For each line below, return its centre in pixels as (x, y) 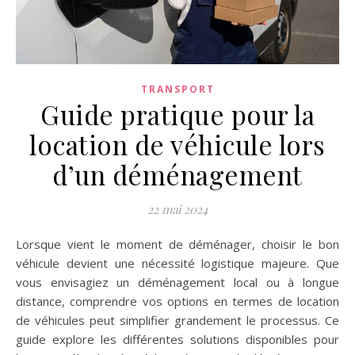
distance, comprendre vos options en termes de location (177, 302)
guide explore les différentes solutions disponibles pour (177, 340)
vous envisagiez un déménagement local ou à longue (177, 282)
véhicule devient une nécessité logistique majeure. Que (177, 263)
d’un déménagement (177, 175)
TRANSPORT (177, 90)
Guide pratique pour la (177, 115)
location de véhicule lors (177, 145)
